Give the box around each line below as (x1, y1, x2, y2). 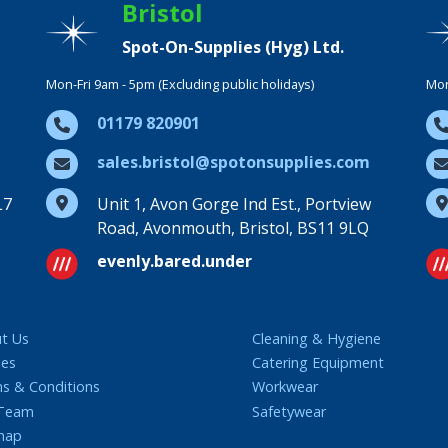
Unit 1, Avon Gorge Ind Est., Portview (97, 193, 371, 215)
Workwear (252, 377, 318, 397)
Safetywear (252, 401, 326, 421)
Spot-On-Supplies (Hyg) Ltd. (122, 36, 344, 58)
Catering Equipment (252, 353, 384, 373)
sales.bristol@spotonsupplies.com (97, 151, 370, 173)
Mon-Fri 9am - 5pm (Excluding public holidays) (46, 75, 314, 93)
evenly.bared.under (97, 250, 252, 272)
